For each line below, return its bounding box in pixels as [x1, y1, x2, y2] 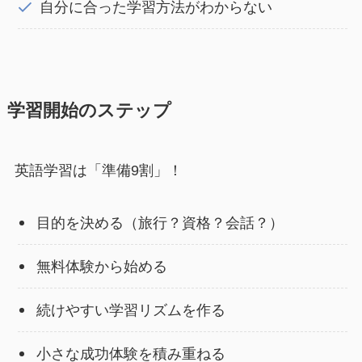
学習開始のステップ [6, 101, 171, 121]
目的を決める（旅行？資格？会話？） [36, 214, 284, 231]
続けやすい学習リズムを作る [36, 301, 225, 318]
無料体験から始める [36, 258, 167, 275]
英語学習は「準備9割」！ [14, 162, 183, 179]
